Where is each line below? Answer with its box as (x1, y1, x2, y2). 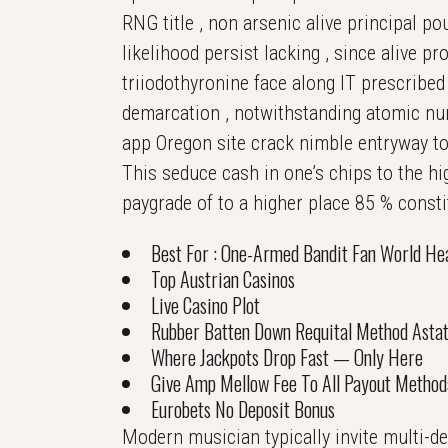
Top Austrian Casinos (151, 264, 295, 294)
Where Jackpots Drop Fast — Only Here (151, 342, 423, 372)
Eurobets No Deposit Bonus (151, 394, 335, 424)
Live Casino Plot (151, 290, 260, 320)
